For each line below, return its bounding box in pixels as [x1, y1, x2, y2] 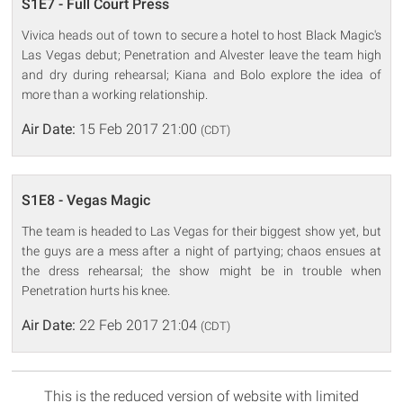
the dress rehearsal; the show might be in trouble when [22, 263, 381, 278]
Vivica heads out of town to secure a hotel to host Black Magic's [22, 27, 381, 42]
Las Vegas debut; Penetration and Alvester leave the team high [22, 47, 381, 62]
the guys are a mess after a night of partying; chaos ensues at [22, 243, 381, 258]
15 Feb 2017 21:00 [76, 120, 201, 138]
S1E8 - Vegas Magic [22, 191, 151, 209]
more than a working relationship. [22, 86, 209, 102]
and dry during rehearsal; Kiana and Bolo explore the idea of [22, 67, 381, 82]
